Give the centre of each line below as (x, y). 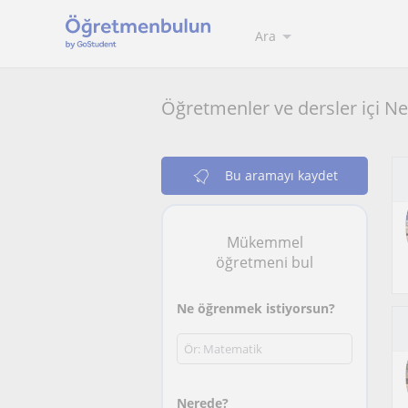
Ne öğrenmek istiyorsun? (256, 308)
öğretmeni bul (265, 262)
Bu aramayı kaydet (281, 176)
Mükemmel (265, 242)
